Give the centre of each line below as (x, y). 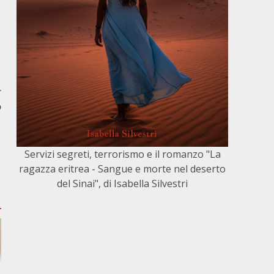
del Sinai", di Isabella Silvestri (123, 183)
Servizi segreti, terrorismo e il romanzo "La (122, 154)
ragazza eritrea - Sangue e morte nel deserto (123, 168)
